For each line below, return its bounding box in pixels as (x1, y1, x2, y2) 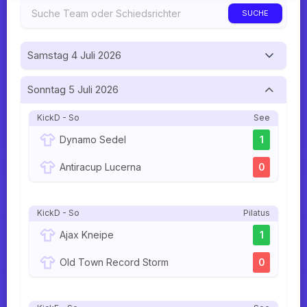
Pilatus (243, 208, 270, 219)
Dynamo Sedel (60, 134, 126, 146)
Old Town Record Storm (60, 256, 169, 269)
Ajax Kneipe (60, 229, 114, 241)
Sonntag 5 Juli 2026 (27, 83, 119, 97)
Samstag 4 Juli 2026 (27, 49, 121, 62)
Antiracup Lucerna (60, 161, 141, 173)
